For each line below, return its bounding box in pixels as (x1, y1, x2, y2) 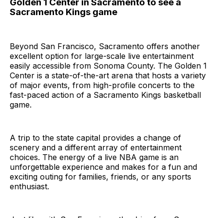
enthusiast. (10, 182, 49, 192)
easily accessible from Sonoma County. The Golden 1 (10, 61, 207, 71)
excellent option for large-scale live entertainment (10, 51, 194, 61)
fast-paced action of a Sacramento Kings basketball (10, 90, 201, 100)
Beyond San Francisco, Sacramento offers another (10, 41, 200, 52)
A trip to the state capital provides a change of (10, 133, 181, 143)
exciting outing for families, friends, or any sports (10, 172, 191, 182)
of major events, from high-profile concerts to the (10, 80, 195, 91)
